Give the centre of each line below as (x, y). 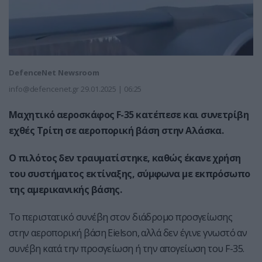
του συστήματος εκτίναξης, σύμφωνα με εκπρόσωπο (130, 174)
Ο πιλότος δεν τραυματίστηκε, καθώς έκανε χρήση (125, 158)
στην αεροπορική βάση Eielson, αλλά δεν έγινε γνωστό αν (128, 233)
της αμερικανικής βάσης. (65, 190)
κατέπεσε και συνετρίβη (192, 115)
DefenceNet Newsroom (54, 73)
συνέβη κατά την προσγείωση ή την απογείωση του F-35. (127, 249)
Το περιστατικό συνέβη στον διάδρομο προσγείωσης (121, 217)
